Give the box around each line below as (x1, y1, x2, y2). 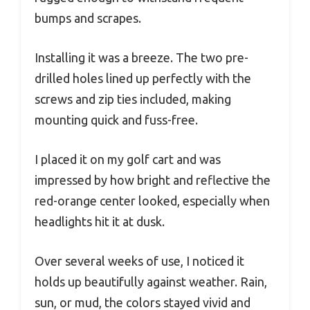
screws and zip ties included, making (35, 92, 231, 107)
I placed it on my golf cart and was (35, 152, 221, 167)
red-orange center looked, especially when (35, 194, 270, 208)
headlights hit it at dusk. (35, 215, 165, 229)
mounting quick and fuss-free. (35, 113, 198, 127)
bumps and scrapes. (35, 11, 141, 26)
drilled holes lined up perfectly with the (35, 71, 251, 86)
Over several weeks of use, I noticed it (35, 254, 244, 268)
